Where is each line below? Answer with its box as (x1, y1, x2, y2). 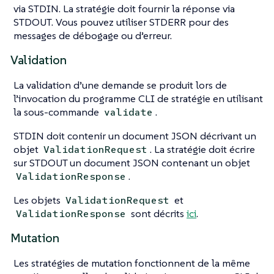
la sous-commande (13, 105, 102, 119)
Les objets (13, 193, 63, 207)
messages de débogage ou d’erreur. (13, 28, 172, 42)
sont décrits (128, 206, 187, 220)
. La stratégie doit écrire (150, 142, 256, 156)
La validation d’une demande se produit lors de (13, 78, 227, 92)
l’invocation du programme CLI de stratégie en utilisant (13, 91, 263, 105)
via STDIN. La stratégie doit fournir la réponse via (13, 1, 235, 15)
